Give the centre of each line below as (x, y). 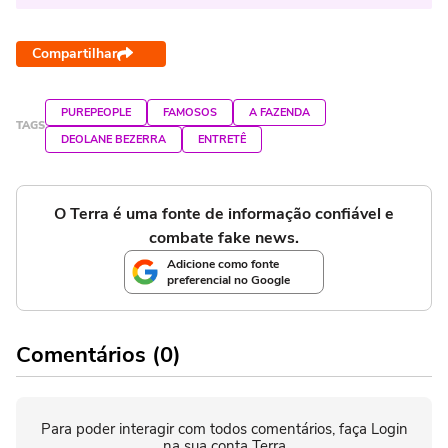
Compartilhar (74, 53)
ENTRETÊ (222, 139)
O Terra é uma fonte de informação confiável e (224, 213)
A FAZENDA (279, 112)
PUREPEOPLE (96, 112)
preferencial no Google (228, 279)
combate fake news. (224, 237)
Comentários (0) (98, 354)
